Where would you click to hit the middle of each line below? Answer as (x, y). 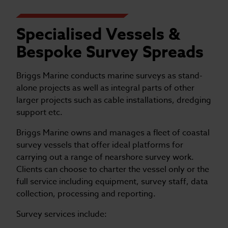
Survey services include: (62, 215)
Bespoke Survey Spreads (110, 53)
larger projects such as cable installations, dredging (114, 101)
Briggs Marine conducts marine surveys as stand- (109, 76)
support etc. (39, 113)
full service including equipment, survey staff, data (112, 182)
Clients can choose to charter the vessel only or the (113, 170)
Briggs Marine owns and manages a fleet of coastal (113, 133)
